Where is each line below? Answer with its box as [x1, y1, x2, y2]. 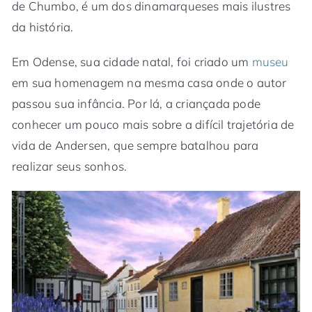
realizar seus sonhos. [12, 158, 127, 173]
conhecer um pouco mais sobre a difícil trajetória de [12, 116, 295, 132]
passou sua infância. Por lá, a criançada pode [12, 95, 261, 111]
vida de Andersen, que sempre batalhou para [12, 137, 259, 153]
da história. [12, 19, 74, 34]
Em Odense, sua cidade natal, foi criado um [12, 54, 252, 69]
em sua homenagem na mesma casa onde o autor [12, 75, 287, 90]
